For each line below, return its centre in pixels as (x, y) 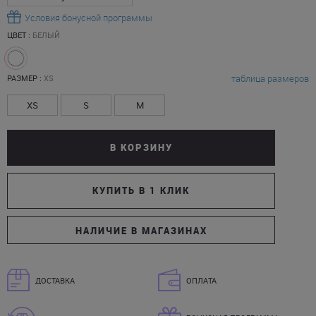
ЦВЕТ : (20, 35)
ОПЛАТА (201, 280)
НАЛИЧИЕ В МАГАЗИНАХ (141, 231)
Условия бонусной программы (89, 18)
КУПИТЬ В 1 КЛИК (141, 190)
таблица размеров (270, 78)
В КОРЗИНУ (141, 147)
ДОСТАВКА (55, 280)
